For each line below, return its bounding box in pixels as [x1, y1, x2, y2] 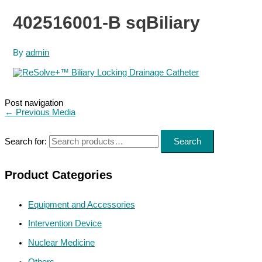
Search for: [4, 137, 47, 147]
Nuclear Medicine [27, 237, 95, 247]
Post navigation [4, 98, 63, 108]
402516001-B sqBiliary [13, 12, 201, 32]
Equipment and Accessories [27, 199, 135, 209]
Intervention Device [27, 219, 102, 229]
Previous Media [13, 108, 75, 118]
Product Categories [4, 168, 112, 181]
